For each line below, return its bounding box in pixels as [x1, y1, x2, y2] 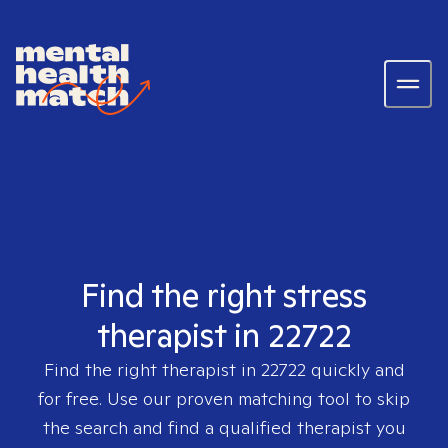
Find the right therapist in [43, 358, 261, 381]
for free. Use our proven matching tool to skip [38, 387, 410, 410]
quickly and [305, 358, 405, 381]
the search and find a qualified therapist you [42, 416, 406, 439]
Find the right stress [81, 274, 367, 316]
